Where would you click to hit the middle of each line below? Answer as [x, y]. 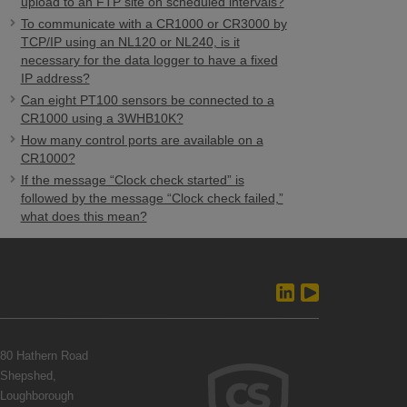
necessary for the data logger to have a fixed [149, 60]
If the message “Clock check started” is [132, 180]
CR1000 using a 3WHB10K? [102, 118]
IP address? [55, 78]
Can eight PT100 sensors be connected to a [147, 100]
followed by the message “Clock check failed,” [152, 198]
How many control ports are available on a [142, 140]
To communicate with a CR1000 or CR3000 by [154, 24]
